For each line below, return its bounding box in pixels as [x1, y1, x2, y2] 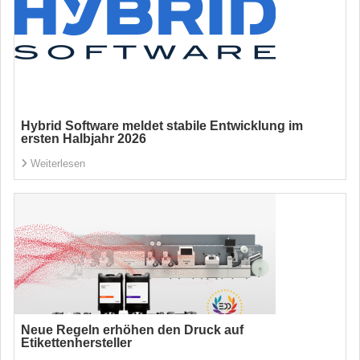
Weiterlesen [31, 157, 85, 170]
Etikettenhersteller [21, 336, 132, 350]
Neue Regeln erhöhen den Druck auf [21, 323, 243, 337]
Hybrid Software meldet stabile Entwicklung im [21, 119, 303, 133]
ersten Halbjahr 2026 [21, 132, 146, 145]
